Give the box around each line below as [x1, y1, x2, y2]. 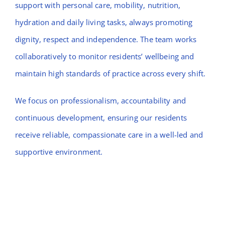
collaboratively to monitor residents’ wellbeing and [15, 51, 194, 62]
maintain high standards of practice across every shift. [15, 68, 206, 79]
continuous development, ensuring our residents [15, 113, 187, 123]
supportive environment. [15, 147, 103, 157]
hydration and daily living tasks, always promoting [15, 17, 193, 28]
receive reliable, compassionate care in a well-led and [15, 130, 203, 140]
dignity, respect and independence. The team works [15, 34, 197, 45]
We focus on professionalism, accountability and [15, 95, 186, 106]
